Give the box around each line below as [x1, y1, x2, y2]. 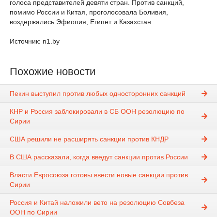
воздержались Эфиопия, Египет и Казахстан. [10, 18, 153, 26]
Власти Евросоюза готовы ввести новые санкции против [10, 171, 188, 179]
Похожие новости [10, 65, 95, 77]
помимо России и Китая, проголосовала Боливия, [10, 8, 168, 16]
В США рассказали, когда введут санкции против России [10, 153, 188, 161]
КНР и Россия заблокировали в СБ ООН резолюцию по [10, 108, 185, 116]
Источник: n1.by [10, 37, 60, 45]
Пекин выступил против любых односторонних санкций [10, 90, 186, 98]
